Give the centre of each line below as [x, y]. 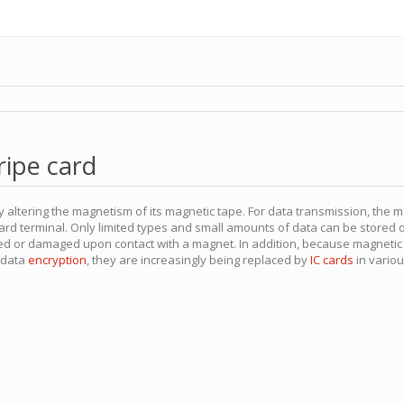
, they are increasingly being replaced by [198, 260]
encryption [57, 260]
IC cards [332, 260]
